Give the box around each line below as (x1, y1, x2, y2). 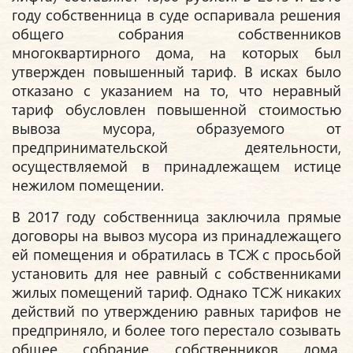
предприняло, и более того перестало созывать (12, 320, 341, 340)
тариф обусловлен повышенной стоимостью (12, 99, 341, 120)
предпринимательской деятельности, (12, 137, 341, 158)
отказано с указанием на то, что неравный (12, 80, 341, 101)
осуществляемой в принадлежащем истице (12, 156, 341, 176)
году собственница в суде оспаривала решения (12, 5, 341, 25)
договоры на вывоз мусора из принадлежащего (12, 225, 341, 246)
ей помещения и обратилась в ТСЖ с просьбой (12, 244, 341, 265)
